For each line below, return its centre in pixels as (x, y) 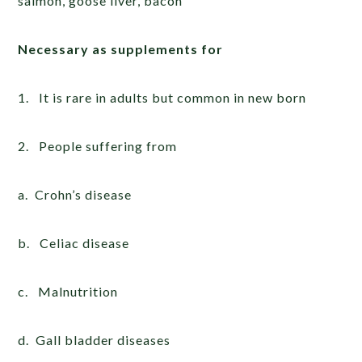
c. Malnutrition (68, 291)
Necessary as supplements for (121, 48)
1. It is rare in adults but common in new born (162, 97)
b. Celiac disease (74, 242)
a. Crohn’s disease (75, 194)
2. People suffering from (98, 145)
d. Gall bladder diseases (95, 339)
